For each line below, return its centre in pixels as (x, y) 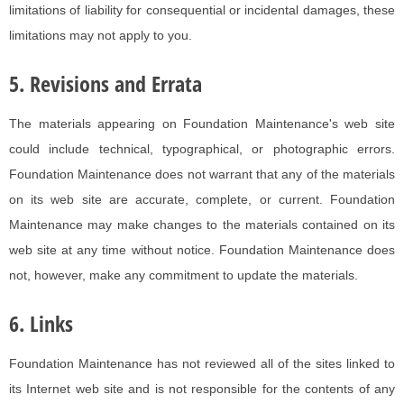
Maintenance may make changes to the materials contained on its (202, 225)
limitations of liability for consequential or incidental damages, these (202, 10)
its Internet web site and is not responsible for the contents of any (202, 389)
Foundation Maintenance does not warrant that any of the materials (202, 174)
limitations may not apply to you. (101, 36)
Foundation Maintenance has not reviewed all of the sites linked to (202, 364)
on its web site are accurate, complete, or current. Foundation (202, 200)
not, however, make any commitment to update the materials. (184, 275)
